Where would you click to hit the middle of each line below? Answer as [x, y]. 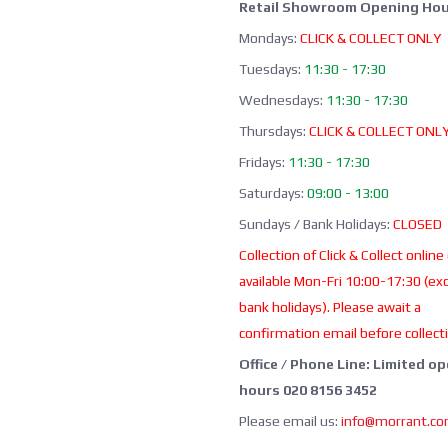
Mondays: [268, 38]
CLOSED [417, 224]
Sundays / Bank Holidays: [316, 224]
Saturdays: [273, 193]
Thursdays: [274, 131]
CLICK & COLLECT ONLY [370, 38]
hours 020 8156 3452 [308, 390]
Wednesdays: [281, 100]
